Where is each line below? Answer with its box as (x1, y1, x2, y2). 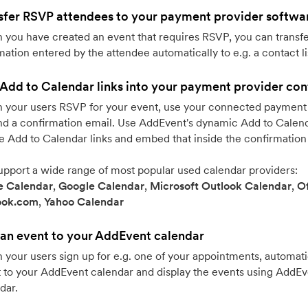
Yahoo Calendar (44, 195, 124, 208)
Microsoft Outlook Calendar (150, 179, 292, 192)
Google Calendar (58, 179, 145, 192)
